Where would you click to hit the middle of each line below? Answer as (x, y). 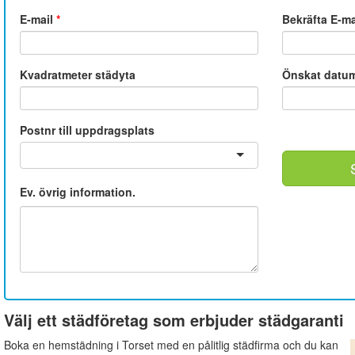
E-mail (38, 19)
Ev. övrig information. (77, 191)
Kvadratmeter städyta (77, 74)
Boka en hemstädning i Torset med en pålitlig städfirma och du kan (171, 344)
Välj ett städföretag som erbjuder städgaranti (174, 319)
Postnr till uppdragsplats (87, 130)
